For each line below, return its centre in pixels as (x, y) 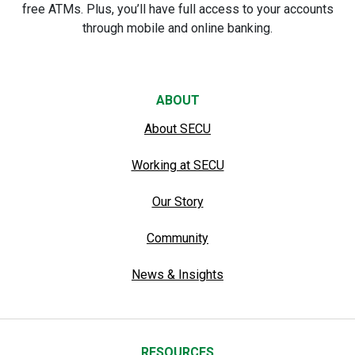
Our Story (177, 201)
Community (177, 238)
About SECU (177, 128)
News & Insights (177, 274)
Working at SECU (177, 165)
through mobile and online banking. (177, 28)
